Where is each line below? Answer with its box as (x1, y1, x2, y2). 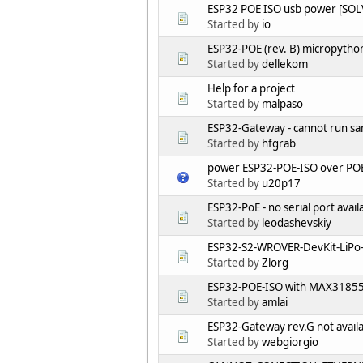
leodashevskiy (262, 216, 331, 231)
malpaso (262, 96, 303, 112)
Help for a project (207, 81, 295, 96)
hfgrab (262, 136, 296, 152)
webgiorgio (262, 335, 318, 350)
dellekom (262, 57, 308, 72)
